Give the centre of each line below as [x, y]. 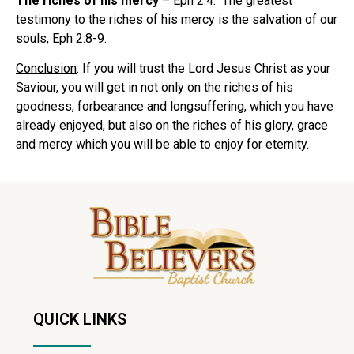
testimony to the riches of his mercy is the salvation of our [177, 19]
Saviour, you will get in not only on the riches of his [154, 88]
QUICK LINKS [80, 319]
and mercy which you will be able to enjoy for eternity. [162, 145]
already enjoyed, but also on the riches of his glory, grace [172, 126]
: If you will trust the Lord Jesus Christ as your [203, 69]
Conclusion [46, 69]
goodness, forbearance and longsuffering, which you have [175, 107]
